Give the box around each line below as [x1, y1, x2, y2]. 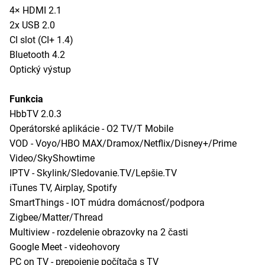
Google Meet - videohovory [9, 241, 120, 253]
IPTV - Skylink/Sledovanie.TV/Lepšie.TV [9, 167, 177, 179]
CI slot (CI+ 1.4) [9, 34, 73, 46]
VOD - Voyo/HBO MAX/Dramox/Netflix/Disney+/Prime [9, 137, 237, 149]
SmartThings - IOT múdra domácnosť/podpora [9, 196, 205, 208]
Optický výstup [9, 63, 71, 75]
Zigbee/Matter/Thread [9, 211, 103, 223]
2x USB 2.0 [9, 19, 55, 31]
